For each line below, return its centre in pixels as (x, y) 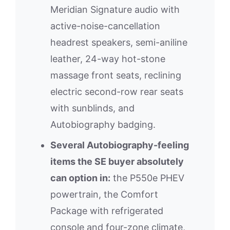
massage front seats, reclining (116, 75)
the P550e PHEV (147, 178)
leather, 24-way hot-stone (108, 59)
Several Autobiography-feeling (120, 145)
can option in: (80, 178)
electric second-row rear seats (117, 91)
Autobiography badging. (103, 124)
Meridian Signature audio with (115, 9)
